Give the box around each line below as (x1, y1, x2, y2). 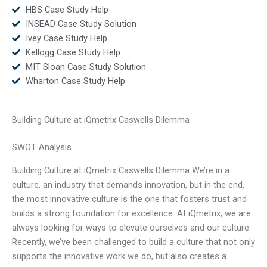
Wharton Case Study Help (25, 75, 125, 86)
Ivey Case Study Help (25, 32, 107, 44)
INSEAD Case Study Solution (25, 18, 136, 29)
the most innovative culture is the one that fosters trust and (12, 193, 247, 204)
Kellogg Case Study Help (25, 46, 120, 58)
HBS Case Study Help (25, 4, 108, 15)
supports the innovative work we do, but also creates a (12, 250, 226, 262)
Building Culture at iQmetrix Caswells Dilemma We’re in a (12, 164, 229, 176)
